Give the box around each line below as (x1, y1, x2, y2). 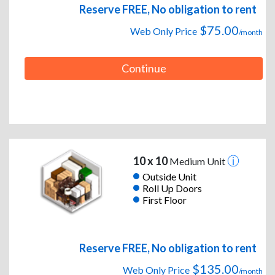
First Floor (142, 193, 187, 206)
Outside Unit (142, 170, 196, 182)
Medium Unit (167, 155, 227, 168)
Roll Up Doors (142, 182, 202, 194)
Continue (121, 61, 166, 76)
